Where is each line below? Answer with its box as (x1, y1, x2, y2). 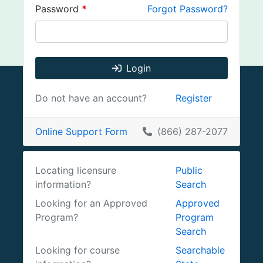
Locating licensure (35, 164, 116, 176)
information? (35, 178, 91, 190)
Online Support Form (35, 125, 127, 137)
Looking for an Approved (35, 197, 147, 209)
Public (175, 164, 203, 176)
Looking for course (35, 244, 120, 256)
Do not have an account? (35, 92, 147, 104)
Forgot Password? (147, 2, 228, 15)
